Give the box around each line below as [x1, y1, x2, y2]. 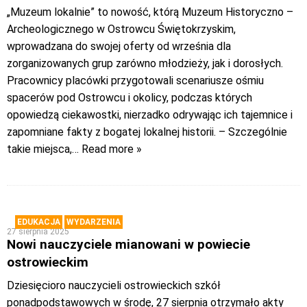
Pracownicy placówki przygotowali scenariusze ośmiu [7, 74, 264, 88]
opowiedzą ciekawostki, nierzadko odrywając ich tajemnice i [7, 108, 293, 122]
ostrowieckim [7, 254, 88, 271]
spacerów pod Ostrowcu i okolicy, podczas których [7, 91, 252, 105]
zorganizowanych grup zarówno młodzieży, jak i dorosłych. [7, 57, 283, 71]
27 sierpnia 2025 [7, 227, 69, 237]
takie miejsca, [7, 143, 72, 156]
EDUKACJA [17, 217, 60, 228]
